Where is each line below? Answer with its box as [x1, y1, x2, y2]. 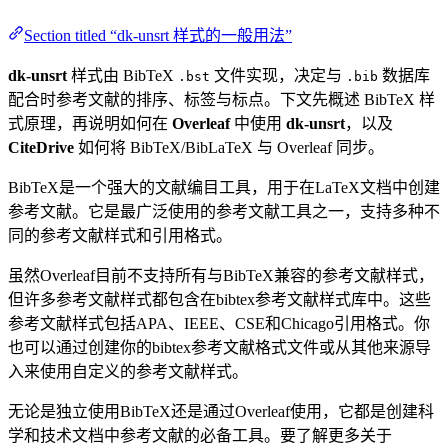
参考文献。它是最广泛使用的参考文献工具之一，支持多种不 [8, 202, 440, 220]
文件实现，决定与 [210, 66, 346, 84]
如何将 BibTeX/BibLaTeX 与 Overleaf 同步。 [74, 138, 384, 156]
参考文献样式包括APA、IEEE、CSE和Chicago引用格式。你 [8, 314, 430, 332]
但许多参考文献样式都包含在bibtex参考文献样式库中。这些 [8, 290, 431, 308]
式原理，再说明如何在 [8, 114, 172, 132]
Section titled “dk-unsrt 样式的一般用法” [24, 26, 292, 44]
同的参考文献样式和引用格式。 [8, 226, 232, 244]
